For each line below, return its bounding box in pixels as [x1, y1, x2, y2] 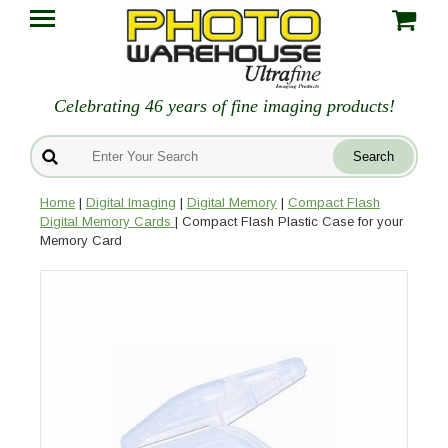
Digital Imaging [86, 195, 176, 211]
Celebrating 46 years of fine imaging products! [53, 96, 395, 117]
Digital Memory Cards [40, 214, 175, 230]
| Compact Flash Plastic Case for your [175, 214, 403, 230]
